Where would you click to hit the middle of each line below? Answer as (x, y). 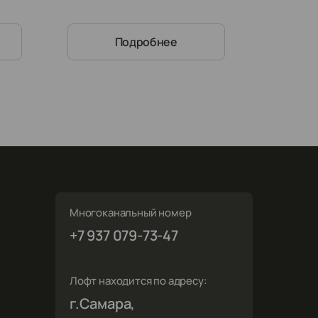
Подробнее (146, 42)
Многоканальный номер (131, 213)
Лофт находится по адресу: (138, 281)
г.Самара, (103, 303)
